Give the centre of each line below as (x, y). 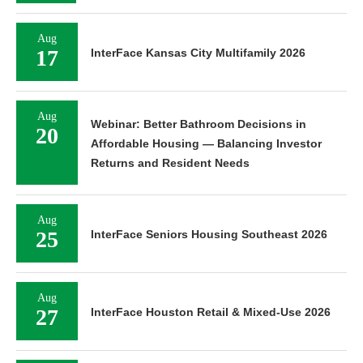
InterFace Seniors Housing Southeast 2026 (209, 235)
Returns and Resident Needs (170, 163)
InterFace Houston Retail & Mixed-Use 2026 (211, 312)
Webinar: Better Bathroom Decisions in (199, 124)
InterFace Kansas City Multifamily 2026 (198, 53)
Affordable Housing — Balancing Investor (206, 144)
